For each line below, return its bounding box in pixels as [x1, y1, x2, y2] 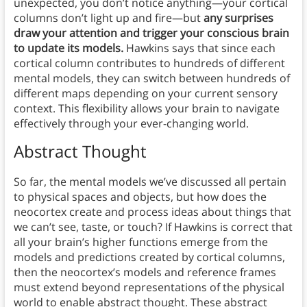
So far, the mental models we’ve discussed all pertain [13, 173, 286, 189]
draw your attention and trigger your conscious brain [13, 25, 289, 40]
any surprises [203, 10, 273, 25]
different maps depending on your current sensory [13, 85, 278, 101]
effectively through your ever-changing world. [13, 115, 249, 131]
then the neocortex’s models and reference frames [13, 264, 276, 280]
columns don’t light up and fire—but [13, 10, 204, 25]
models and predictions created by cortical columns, [13, 249, 285, 265]
